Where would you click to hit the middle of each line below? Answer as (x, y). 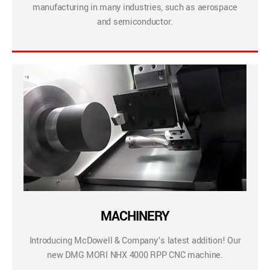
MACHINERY (135, 216)
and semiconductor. (135, 22)
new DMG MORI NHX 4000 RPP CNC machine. (135, 255)
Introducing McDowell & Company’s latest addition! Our (135, 240)
